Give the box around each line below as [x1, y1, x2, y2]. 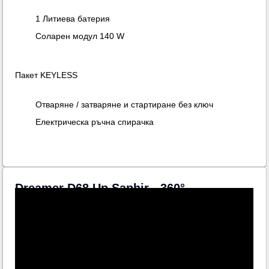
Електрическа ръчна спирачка [35, 117, 154, 127]
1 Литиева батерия [35, 14, 110, 24]
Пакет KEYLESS [15, 70, 78, 80]
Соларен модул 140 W [35, 31, 125, 41]
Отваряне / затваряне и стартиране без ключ [35, 100, 214, 110]
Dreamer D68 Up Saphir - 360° [15, 181, 186, 195]
